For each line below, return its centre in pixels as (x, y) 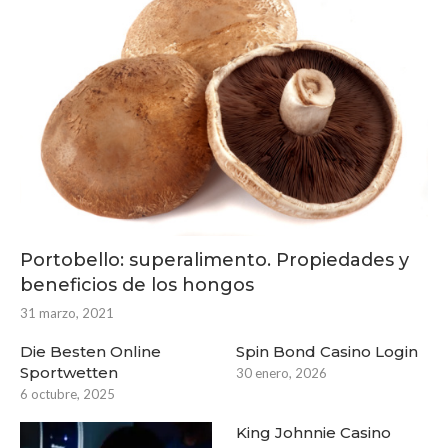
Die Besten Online (90, 352)
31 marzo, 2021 (67, 313)
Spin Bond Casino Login (327, 352)
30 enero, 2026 (282, 373)
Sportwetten (69, 373)
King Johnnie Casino (314, 433)
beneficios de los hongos (137, 285)
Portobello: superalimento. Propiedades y (214, 260)
